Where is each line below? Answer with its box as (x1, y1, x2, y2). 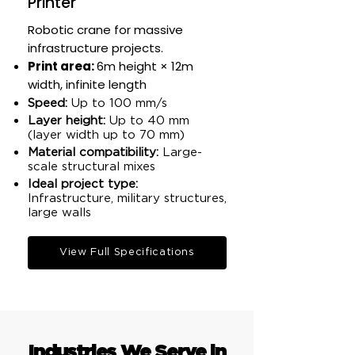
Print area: (28, 58, 97, 74)
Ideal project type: (28, 178, 138, 190)
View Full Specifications (59, 247, 195, 258)
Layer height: (28, 115, 105, 127)
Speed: (28, 97, 67, 109)
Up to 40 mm (105, 115, 189, 127)
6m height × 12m (97, 58, 193, 74)
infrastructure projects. (28, 40, 163, 56)
